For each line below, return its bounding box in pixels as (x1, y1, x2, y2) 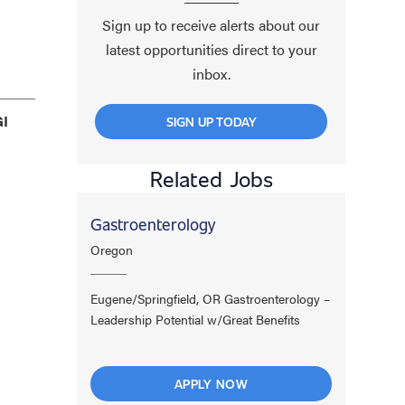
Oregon (90, 240, 134, 259)
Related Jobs (149, 163, 273, 193)
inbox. (192, 62, 231, 84)
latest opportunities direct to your (105, 38, 317, 60)
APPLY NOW (174, 374, 249, 392)
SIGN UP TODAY (165, 112, 257, 130)
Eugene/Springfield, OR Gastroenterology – (90, 288, 331, 307)
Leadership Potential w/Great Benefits (90, 309, 301, 328)
